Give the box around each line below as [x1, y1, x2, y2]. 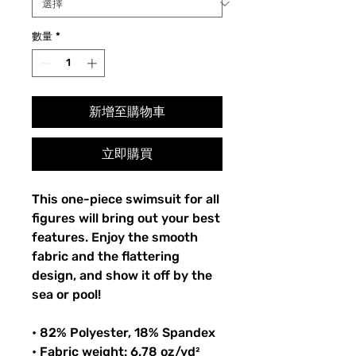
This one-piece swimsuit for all [32, 192, 219, 207]
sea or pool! [32, 287, 101, 303]
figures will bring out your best [32, 211, 220, 226]
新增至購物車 [89, 104, 165, 120]
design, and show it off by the [32, 268, 212, 284]
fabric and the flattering [32, 249, 180, 265]
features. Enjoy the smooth [32, 230, 198, 246]
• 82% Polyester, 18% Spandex [32, 325, 215, 341]
